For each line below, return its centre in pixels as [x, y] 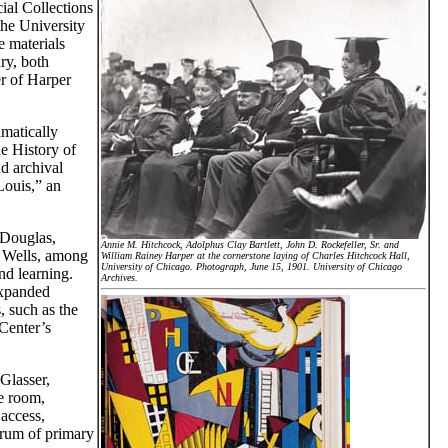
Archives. [119, 277]
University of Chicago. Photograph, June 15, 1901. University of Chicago [251, 266]
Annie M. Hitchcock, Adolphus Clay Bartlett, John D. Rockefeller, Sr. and [250, 244]
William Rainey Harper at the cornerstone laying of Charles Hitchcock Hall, [255, 255]
